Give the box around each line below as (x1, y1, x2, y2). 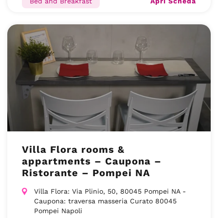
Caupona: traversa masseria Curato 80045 (34, 197, 177, 205)
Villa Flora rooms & (22, 144, 125, 155)
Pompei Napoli (34, 207, 82, 215)
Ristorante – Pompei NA (22, 167, 150, 179)
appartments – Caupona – (22, 155, 162, 167)
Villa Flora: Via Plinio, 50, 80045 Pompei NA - (34, 187, 186, 195)
